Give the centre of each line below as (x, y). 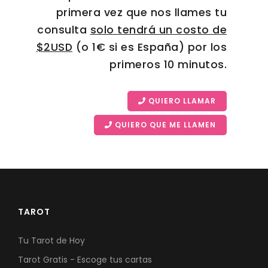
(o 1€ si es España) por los (150, 47)
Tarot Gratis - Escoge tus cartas (85, 259)
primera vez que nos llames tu (141, 12)
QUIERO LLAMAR (181, 100)
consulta (64, 29)
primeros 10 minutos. (168, 64)
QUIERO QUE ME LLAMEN (164, 124)
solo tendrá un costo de (158, 29)
